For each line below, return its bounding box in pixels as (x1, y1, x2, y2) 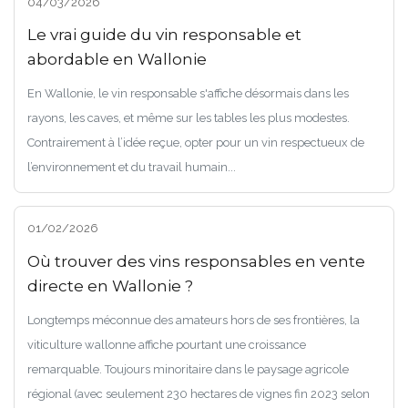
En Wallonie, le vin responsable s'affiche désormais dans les (26, 87, 349, 101)
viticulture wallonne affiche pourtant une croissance (26, 337, 306, 352)
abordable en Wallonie (26, 50, 207, 69)
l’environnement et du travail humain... (26, 160, 236, 175)
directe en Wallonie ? (26, 276, 193, 295)
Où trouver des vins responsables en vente (26, 251, 365, 270)
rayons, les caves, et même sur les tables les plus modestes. (26, 111, 350, 126)
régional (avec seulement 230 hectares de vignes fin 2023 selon (26, 386, 370, 401)
